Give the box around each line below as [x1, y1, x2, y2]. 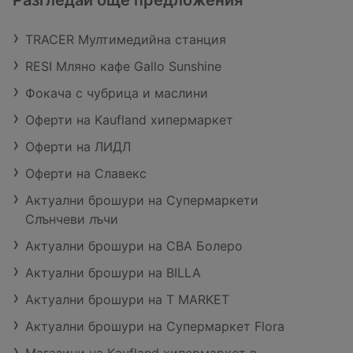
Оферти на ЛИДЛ [25, 139, 131, 154]
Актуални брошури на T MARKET [25, 292, 229, 307]
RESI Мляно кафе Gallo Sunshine [25, 58, 221, 74]
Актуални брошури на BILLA [25, 265, 201, 281]
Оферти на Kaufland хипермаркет [25, 112, 233, 128]
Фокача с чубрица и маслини [25, 85, 208, 101]
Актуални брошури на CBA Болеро [25, 238, 243, 254]
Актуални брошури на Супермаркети [25, 192, 258, 208]
